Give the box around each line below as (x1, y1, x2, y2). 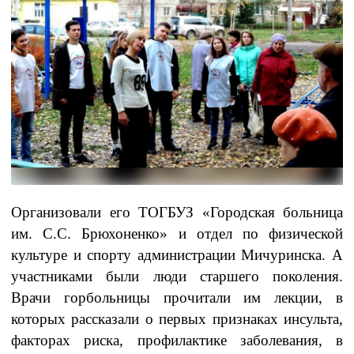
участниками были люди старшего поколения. (11, 268, 343, 285)
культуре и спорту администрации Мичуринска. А (11, 247, 343, 264)
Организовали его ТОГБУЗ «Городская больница (11, 204, 343, 221)
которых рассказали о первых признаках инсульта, (11, 311, 343, 328)
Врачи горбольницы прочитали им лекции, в (11, 289, 343, 307)
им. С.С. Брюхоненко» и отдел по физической (11, 225, 343, 243)
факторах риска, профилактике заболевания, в (11, 332, 343, 349)
